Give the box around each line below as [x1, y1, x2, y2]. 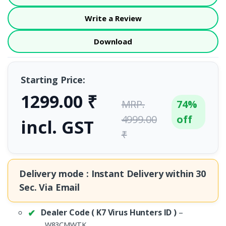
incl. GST [21, 115, 94, 139]
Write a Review [84, 13, 142, 23]
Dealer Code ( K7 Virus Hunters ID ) [41, 206, 177, 218]
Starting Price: [21, 73, 85, 86]
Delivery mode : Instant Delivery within [19, 167, 196, 180]
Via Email [36, 181, 80, 193]
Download [94, 36, 132, 46]
